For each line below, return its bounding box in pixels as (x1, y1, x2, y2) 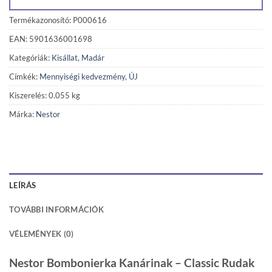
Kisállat (52, 52, 78, 63)
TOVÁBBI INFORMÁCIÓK (9, 205, 104, 215)
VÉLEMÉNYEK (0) (9, 229, 74, 239)
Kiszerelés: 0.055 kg (9, 90, 80, 100)
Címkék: (9, 71, 39, 81)
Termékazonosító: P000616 (9, 15, 107, 25)
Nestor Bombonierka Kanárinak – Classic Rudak (9, 256, 254, 270)
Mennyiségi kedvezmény (39, 71, 125, 81)
